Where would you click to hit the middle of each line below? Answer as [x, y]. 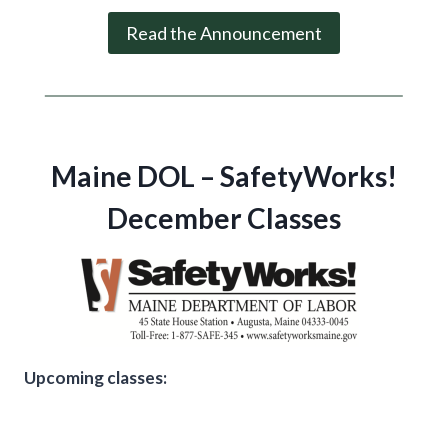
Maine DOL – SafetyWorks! [224, 175]
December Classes [224, 217]
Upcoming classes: [95, 377]
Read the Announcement [224, 32]
